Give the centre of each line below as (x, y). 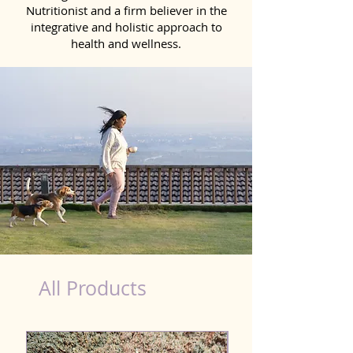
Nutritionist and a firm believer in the (126, 10)
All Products (93, 288)
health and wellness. (126, 43)
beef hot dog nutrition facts (49, 63)
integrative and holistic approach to (126, 26)
